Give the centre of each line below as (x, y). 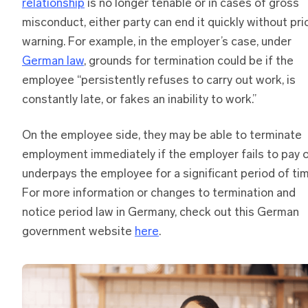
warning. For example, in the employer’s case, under (157, 42)
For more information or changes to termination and (159, 193)
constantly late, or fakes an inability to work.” (139, 100)
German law (53, 61)
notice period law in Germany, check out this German (161, 212)
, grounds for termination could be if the (189, 61)
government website (78, 232)
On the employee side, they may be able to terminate (162, 135)
